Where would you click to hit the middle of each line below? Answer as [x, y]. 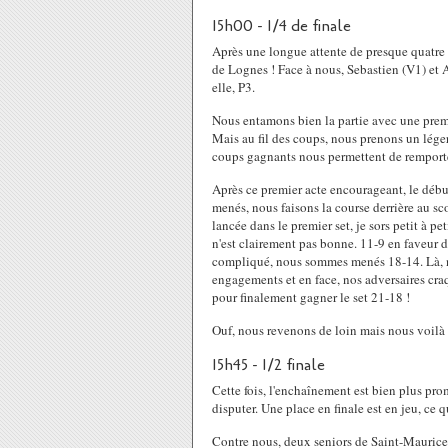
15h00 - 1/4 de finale [281, 26]
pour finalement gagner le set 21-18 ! [311, 297]
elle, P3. [233, 87]
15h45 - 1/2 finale [268, 365]
